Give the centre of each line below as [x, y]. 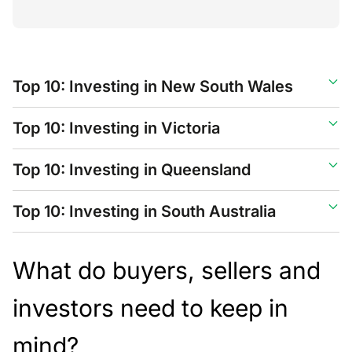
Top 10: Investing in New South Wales [153, 86]
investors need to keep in [150, 308]
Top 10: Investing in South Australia [144, 211]
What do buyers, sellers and [167, 270]
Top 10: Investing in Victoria [116, 128]
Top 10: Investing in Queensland [132, 170]
